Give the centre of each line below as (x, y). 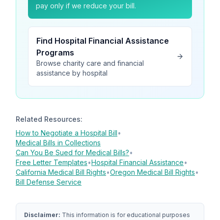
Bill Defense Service (49, 182)
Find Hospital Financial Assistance (103, 41)
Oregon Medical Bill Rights (152, 172)
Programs (55, 53)
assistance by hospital (72, 73)
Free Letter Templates (52, 162)
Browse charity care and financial (90, 63)
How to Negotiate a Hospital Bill (67, 133)
